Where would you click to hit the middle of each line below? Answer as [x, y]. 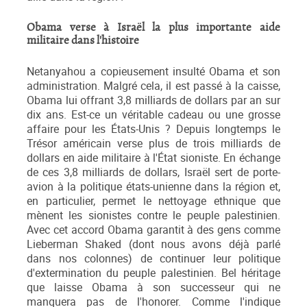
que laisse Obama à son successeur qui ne [153, 288]
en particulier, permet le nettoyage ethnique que [153, 201]
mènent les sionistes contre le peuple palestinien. [153, 216]
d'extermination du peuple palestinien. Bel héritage [153, 273]
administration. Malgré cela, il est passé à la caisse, [153, 86]
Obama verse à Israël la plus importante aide [153, 28]
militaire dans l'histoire [83, 41]
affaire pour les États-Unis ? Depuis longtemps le [153, 130]
